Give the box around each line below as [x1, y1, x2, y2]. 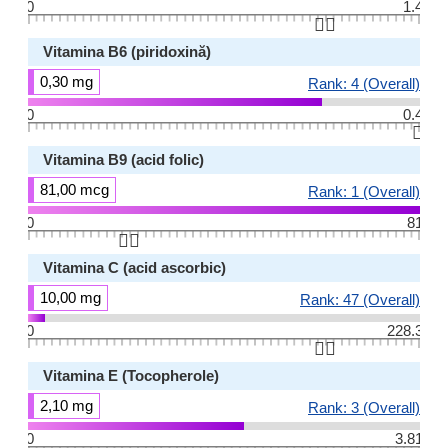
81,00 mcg [40, 181, 109, 198]
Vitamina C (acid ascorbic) [43, 259, 226, 276]
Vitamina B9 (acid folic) [43, 151, 204, 168]
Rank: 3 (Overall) [308, 399, 420, 416]
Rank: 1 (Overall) [308, 183, 420, 200]
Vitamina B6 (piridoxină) [43, 43, 211, 60]
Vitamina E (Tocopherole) [43, 367, 219, 384]
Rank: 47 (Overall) [300, 291, 420, 308]
